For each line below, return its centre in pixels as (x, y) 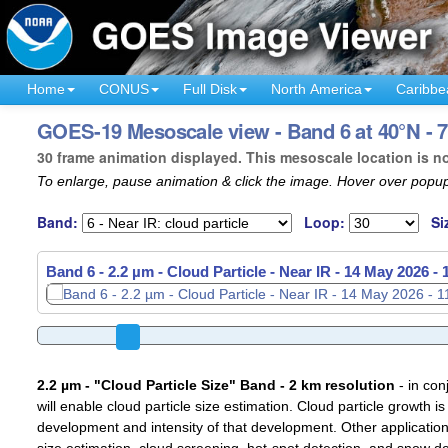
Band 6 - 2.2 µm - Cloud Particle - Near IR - (194, 272)
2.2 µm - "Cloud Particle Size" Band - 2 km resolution (215, 385)
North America (316, 88)
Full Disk (210, 88)
